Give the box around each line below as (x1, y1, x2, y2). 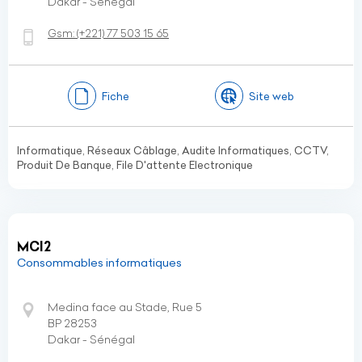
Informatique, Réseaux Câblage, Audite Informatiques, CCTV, (17, 144, 329, 157)
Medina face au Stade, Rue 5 (48, 300, 202, 314)
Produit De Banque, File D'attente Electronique (17, 158, 253, 171)
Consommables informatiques (17, 255, 182, 270)
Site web (249, 89, 295, 103)
